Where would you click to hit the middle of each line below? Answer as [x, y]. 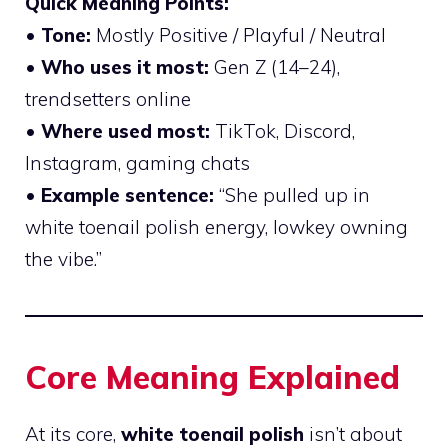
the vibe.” [63, 259]
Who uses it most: [125, 67]
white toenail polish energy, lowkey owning [216, 227]
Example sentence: [127, 195]
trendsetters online [108, 99]
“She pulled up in [292, 195]
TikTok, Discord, [282, 131]
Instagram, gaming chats [137, 163]
